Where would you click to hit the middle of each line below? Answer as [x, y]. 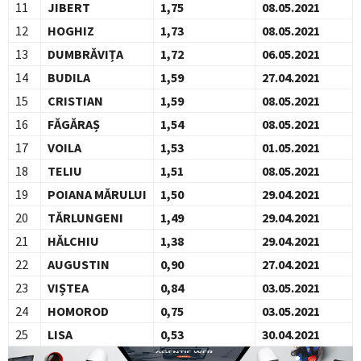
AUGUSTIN [79, 265]
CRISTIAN [75, 101]
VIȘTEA [68, 288]
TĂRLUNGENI [85, 218]
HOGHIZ [71, 31]
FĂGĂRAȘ [74, 124]
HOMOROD [78, 311]
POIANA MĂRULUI [97, 195]
